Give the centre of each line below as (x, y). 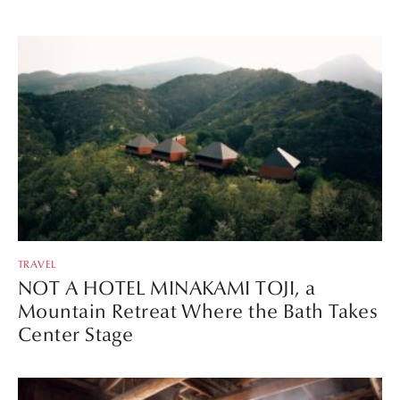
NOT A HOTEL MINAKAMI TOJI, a (167, 288)
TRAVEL (37, 264)
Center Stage (76, 334)
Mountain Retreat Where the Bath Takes (198, 311)
